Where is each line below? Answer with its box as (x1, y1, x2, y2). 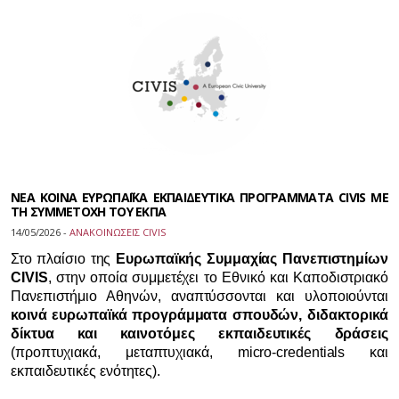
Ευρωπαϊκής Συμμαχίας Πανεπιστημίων (116, 251, 388, 266)
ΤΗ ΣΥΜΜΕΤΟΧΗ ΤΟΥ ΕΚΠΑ (11, 203, 167, 220)
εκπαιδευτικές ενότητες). (11, 363, 161, 379)
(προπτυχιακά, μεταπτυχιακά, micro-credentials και (11, 345, 388, 360)
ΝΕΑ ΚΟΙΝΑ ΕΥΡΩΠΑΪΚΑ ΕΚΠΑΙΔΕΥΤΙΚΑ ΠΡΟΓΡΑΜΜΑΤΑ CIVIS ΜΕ (11, 189, 388, 206)
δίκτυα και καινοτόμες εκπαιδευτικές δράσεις (11, 326, 388, 341)
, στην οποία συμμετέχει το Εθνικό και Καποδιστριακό (47, 270, 388, 285)
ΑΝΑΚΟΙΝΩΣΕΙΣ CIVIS (69, 225, 166, 239)
